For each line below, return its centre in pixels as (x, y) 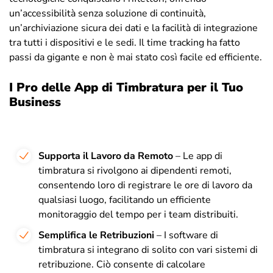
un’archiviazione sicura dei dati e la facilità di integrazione (133, 28)
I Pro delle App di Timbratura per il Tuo (126, 87)
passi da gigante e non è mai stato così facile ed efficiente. (136, 57)
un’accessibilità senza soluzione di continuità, (108, 13)
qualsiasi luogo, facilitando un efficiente (125, 200)
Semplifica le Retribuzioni (96, 235)
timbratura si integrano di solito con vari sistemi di (148, 250)
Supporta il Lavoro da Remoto (106, 156)
